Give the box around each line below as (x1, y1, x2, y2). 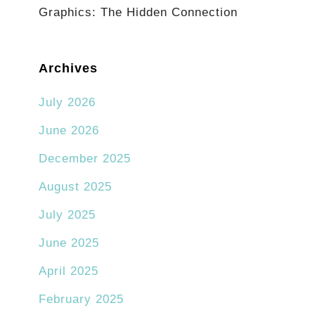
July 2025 (39, 208, 96, 222)
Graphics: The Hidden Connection (39, 6, 238, 20)
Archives (39, 61, 98, 76)
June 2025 (39, 236, 99, 250)
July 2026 (39, 96, 96, 110)
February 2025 (39, 292, 124, 307)
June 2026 (39, 124, 99, 138)
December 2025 (39, 152, 131, 166)
